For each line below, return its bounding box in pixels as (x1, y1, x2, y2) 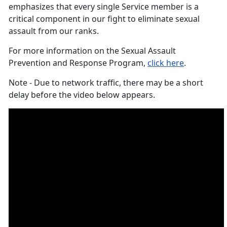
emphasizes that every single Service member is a (9, 1, 199, 13)
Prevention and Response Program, (9, 57, 147, 69)
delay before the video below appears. (9, 89, 155, 101)
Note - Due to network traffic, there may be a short (9, 77, 203, 89)
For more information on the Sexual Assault (9, 45, 176, 57)
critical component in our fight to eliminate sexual (9, 13, 200, 25)
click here (147, 57, 184, 69)
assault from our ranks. (9, 25, 99, 37)
